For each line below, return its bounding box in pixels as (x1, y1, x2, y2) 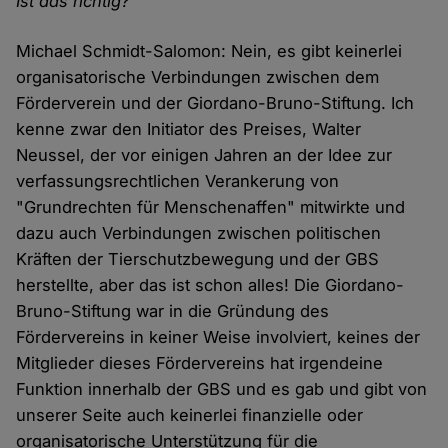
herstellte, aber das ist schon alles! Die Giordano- (16, 275, 405, 296)
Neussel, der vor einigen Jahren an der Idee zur (16, 145, 393, 166)
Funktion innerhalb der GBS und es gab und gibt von (16, 379, 428, 400)
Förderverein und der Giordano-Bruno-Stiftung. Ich (16, 93, 415, 114)
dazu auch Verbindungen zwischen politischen (16, 223, 382, 244)
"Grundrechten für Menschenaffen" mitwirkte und (16, 197, 406, 218)
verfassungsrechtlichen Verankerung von (16, 171, 340, 192)
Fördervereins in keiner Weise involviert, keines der (16, 327, 421, 348)
